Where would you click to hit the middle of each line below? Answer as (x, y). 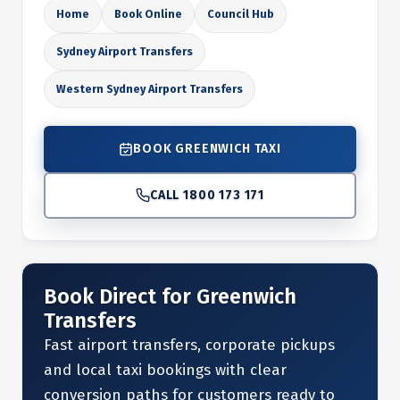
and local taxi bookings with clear (165, 370)
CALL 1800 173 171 (207, 195)
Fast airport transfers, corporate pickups (189, 345)
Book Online (148, 14)
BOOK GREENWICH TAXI (207, 149)
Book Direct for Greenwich (170, 296)
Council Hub (241, 14)
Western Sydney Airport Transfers (150, 89)
